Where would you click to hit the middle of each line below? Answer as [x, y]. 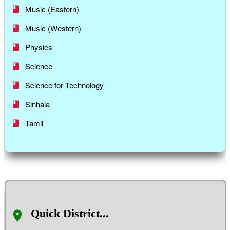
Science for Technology [64, 85]
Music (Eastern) [52, 9]
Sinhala [37, 104]
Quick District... [70, 214]
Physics [39, 47]
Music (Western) [53, 28]
